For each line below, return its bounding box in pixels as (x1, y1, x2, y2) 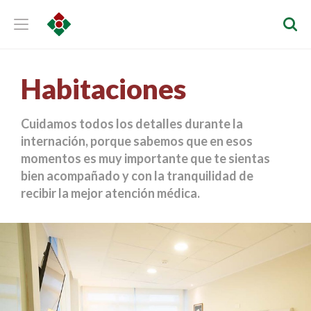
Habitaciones (21, 72, 186, 106)
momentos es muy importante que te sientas (21, 151, 270, 166)
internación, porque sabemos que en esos (21, 133, 253, 149)
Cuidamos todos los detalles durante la (21, 116, 243, 131)
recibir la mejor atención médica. (21, 185, 200, 201)
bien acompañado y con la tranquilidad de (21, 168, 253, 183)
